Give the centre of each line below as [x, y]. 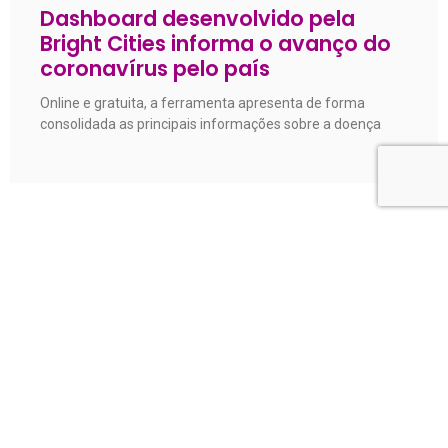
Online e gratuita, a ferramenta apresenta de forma [202, 103]
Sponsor [224, 395]
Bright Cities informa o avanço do [215, 44]
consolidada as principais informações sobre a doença [210, 124]
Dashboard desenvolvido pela [197, 19]
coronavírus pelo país [155, 69]
